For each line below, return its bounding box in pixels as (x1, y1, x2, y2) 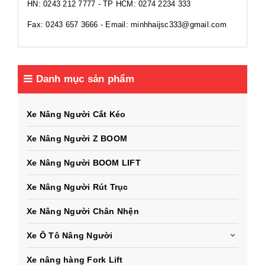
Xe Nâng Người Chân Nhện (27, 206, 139, 216)
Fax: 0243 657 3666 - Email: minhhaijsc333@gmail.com (27, 20, 227, 30)
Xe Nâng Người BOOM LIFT (27, 158, 141, 168)
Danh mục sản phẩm (33, 73, 134, 85)
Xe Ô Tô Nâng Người (27, 231, 113, 241)
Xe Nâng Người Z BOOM (27, 134, 127, 144)
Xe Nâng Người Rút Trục (27, 182, 128, 192)
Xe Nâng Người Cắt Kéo (27, 109, 126, 119)
